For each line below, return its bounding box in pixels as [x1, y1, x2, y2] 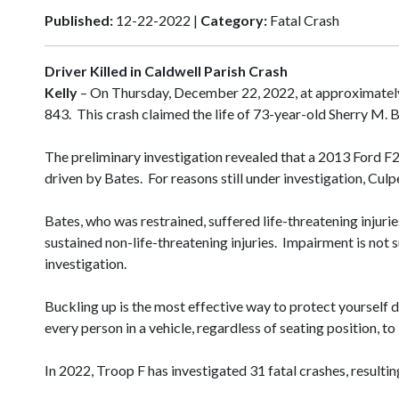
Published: [45, 12, 113, 29]
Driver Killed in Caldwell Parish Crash [45, 62, 290, 80]
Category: [200, 12, 267, 29]
